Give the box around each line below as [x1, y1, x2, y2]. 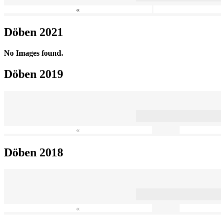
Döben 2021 [4, 25, 63, 38]
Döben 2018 [4, 146, 63, 159]
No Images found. [4, 48, 63, 57]
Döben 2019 [4, 67, 63, 80]
